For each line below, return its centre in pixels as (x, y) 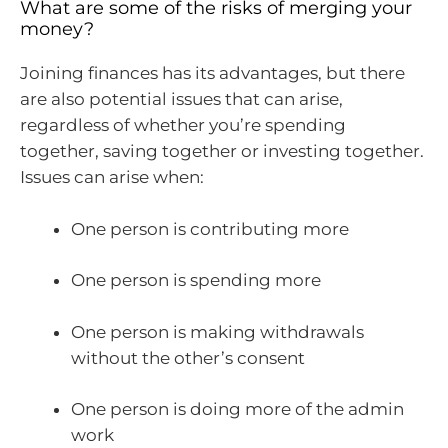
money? (57, 29)
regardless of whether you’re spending (183, 125)
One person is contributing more (210, 228)
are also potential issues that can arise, (181, 99)
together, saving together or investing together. (222, 151)
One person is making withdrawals (217, 331)
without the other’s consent (188, 357)
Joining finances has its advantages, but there (212, 73)
